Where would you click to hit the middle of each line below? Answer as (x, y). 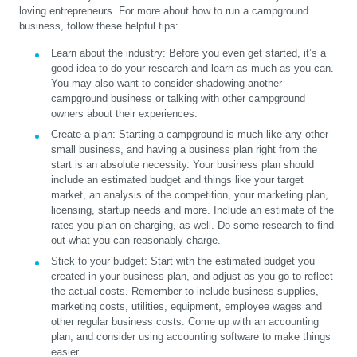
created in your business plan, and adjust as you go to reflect (192, 277)
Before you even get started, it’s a (246, 53)
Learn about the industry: (108, 53)
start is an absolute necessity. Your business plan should (182, 165)
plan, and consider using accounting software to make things (191, 337)
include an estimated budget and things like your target (177, 180)
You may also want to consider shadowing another (167, 84)
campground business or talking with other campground (178, 99)
